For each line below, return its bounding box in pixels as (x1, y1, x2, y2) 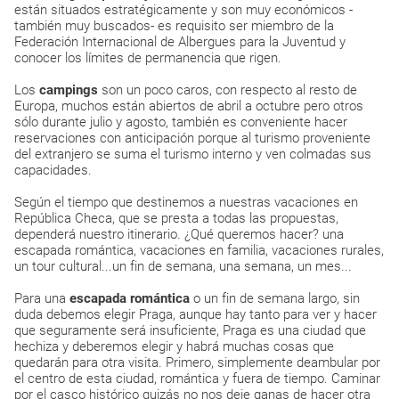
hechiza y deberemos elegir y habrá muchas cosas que (14, 338, 334, 354)
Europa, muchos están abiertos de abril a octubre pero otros (14, 98, 363, 114)
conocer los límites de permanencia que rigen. (14, 50, 281, 66)
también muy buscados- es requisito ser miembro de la (14, 18, 334, 34)
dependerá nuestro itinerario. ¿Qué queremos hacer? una (14, 226, 344, 242)
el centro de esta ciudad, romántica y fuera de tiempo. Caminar (14, 370, 380, 387)
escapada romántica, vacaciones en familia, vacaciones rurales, (14, 242, 384, 258)
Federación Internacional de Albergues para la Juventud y (14, 34, 346, 50)
